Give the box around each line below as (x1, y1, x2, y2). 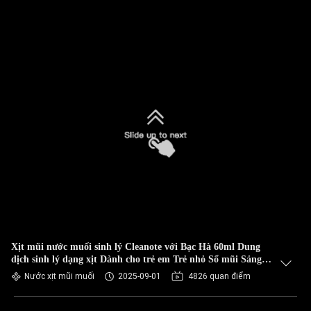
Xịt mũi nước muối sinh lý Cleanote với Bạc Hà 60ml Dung (11, 242, 165, 252)
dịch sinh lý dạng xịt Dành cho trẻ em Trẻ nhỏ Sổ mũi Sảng (11, 254, 173, 264)
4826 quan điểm (188, 271, 251, 281)
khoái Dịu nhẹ (11, 267, 71, 277)
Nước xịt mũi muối (24, 271, 94, 281)
